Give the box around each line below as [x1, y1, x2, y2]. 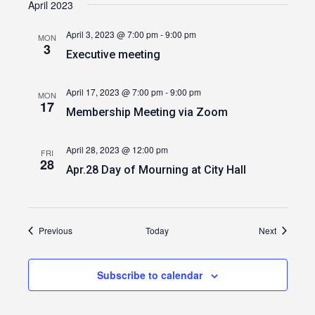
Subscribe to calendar [97, 268, 202, 282]
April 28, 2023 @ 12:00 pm [65, 143, 168, 155]
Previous [38, 224, 72, 236]
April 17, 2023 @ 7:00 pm [65, 86, 163, 98]
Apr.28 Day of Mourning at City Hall [65, 163, 246, 176]
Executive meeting [65, 48, 160, 61]
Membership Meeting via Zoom [65, 105, 228, 119]
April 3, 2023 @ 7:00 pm [65, 28, 158, 40]
